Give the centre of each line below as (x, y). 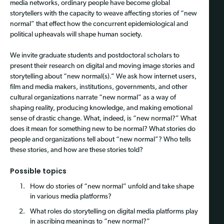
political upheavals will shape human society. (76, 34)
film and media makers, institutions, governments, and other (99, 87)
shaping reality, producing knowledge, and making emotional (101, 108)
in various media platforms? (71, 196)
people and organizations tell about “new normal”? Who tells (100, 139)
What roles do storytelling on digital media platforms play (114, 211)
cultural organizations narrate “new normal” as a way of (93, 97)
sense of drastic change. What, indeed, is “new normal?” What (103, 118)
